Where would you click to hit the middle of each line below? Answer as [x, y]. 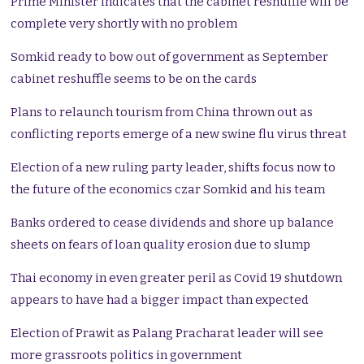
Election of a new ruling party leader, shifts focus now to [173, 168]
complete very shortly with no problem [124, 24]
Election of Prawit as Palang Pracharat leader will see [167, 334]
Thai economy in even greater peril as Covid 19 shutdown [177, 278]
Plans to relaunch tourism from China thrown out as [162, 113]
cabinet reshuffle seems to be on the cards [134, 79]
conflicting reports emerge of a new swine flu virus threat [179, 134]
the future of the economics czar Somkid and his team [168, 190]
